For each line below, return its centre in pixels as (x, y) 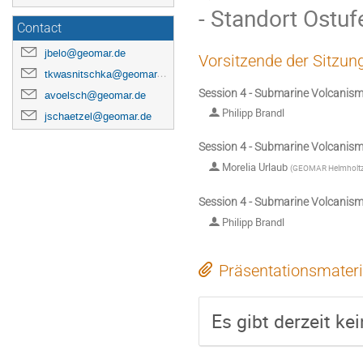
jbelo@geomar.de (85, 53)
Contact (39, 28)
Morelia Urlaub (255, 167)
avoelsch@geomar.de (95, 95)
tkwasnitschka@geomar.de (100, 74)
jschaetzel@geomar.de (98, 116)
